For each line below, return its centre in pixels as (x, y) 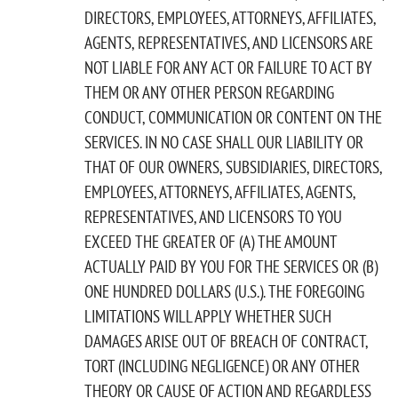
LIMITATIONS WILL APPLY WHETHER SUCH (208, 316)
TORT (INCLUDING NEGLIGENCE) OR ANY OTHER (222, 366)
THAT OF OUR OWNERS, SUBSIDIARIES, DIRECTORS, (233, 167)
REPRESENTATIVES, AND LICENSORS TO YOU (213, 216)
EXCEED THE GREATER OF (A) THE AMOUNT (211, 241)
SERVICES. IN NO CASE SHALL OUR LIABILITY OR (224, 142)
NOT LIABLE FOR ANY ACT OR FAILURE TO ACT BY (228, 67)
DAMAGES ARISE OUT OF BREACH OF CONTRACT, (226, 341)
